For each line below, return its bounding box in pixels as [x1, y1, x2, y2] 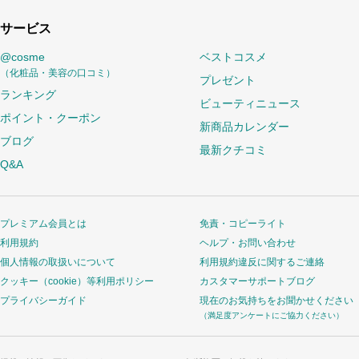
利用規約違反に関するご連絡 [200, 256, 325, 268]
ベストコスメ [200, 50, 267, 63]
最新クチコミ [200, 143, 267, 156]
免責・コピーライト [200, 218, 286, 229]
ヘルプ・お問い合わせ [200, 237, 296, 248]
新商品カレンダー [200, 120, 289, 133]
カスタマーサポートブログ [200, 276, 315, 287]
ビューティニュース [200, 97, 301, 110]
